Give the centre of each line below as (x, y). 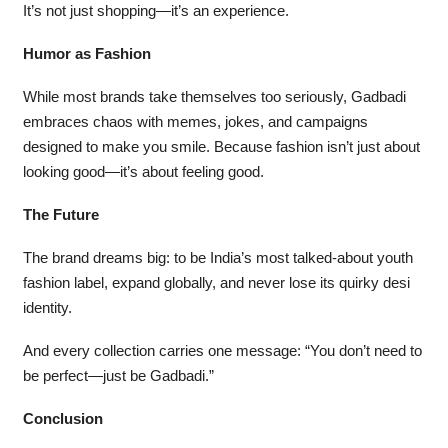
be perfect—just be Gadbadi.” (118, 376)
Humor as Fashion (86, 54)
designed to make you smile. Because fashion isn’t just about (221, 147)
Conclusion (62, 419)
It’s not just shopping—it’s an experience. (155, 11)
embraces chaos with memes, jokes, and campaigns (195, 122)
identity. (47, 308)
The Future (60, 215)
